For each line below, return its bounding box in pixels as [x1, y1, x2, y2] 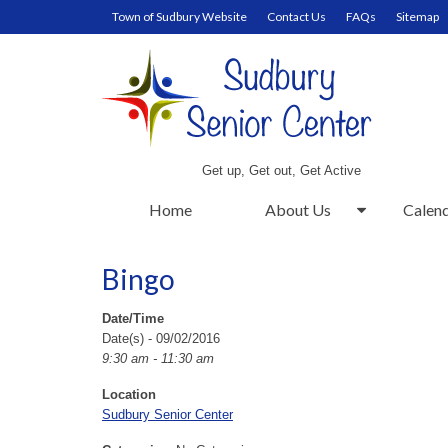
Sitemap [396, 9, 439, 24]
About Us [264, 200, 331, 219]
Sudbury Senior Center [102, 407, 233, 422]
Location [102, 387, 156, 402]
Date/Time [102, 311, 164, 326]
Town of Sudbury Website [112, 9, 247, 24]
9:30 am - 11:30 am [102, 351, 214, 366]
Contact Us [267, 9, 326, 24]
